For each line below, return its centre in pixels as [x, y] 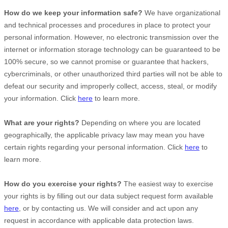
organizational [198, 13]
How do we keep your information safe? [73, 13]
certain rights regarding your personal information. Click [94, 147]
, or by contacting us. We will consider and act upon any [108, 208]
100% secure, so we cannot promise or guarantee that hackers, [106, 62]
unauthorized [103, 74]
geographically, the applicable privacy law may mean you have [104, 135]
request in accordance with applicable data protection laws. [99, 220]
